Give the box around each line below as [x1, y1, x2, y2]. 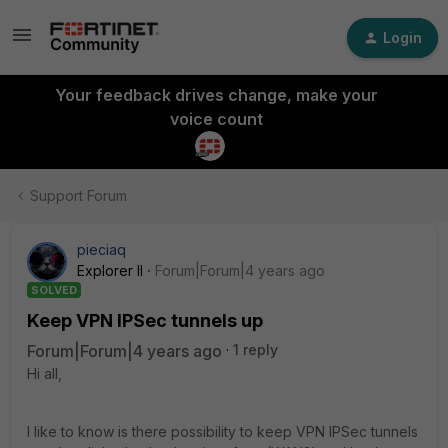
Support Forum [30, 187, 127, 204]
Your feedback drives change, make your [54, 85, 378, 105]
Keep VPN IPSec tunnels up [27, 310, 263, 331]
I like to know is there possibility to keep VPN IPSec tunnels [27, 423, 418, 440]
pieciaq [77, 241, 126, 258]
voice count [169, 109, 263, 129]
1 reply [233, 341, 278, 358]
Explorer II [77, 262, 143, 279]
